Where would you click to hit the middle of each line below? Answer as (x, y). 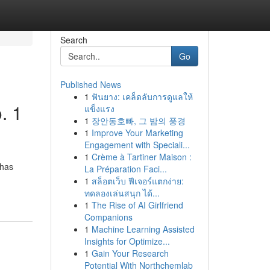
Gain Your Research (130, 253)
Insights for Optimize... (127, 241)
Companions (108, 217)
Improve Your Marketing (137, 133)
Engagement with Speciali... (137, 145)
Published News (90, 84)
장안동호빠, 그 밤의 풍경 (138, 121)
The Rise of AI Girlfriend (137, 205)
